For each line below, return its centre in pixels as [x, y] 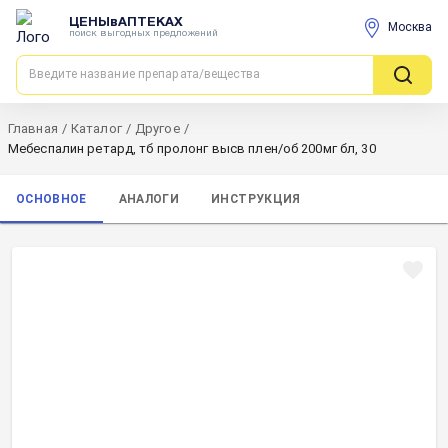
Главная [33, 128]
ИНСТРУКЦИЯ [256, 198]
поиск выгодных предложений [143, 33]
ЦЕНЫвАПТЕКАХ [126, 22]
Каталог [96, 128]
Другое [157, 128]
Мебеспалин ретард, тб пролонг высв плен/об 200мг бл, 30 [192, 148]
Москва [410, 27]
